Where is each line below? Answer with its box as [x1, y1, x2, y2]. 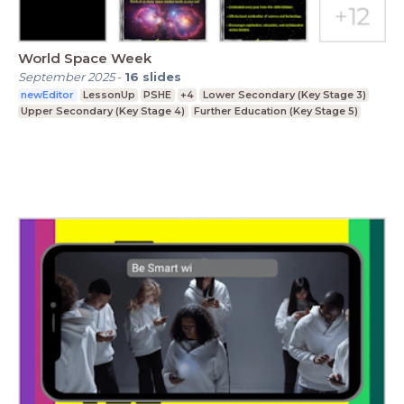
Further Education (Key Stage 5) [193, 105, 358, 117]
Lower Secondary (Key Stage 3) [202, 88, 366, 101]
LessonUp [82, 88, 135, 101]
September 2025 [18, 69, 115, 84]
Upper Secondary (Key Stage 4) [21, 105, 186, 117]
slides [142, 69, 181, 84]
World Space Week [18, 50, 151, 67]
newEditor [21, 88, 75, 101]
